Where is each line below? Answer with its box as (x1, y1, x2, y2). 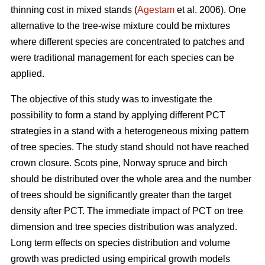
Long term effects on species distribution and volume (11, 238, 230, 248)
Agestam (137, 5, 174, 15)
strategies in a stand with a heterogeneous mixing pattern (11, 126, 249, 137)
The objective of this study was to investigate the (11, 94, 212, 105)
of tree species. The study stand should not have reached (11, 142, 249, 153)
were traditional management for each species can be (11, 53, 234, 63)
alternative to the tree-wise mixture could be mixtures (11, 21, 230, 31)
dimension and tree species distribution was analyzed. (11, 222, 237, 232)
